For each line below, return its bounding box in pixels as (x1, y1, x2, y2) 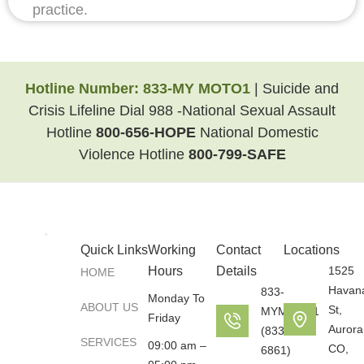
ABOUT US (80, 300, 138, 314)
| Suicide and (254, 80, 339, 97)
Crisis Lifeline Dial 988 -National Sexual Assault (28, 102, 336, 119)
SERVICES (80, 335, 136, 349)
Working (148, 242, 197, 257)
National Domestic (195, 123, 318, 141)
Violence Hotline (78, 145, 188, 162)
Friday (148, 310, 181, 324)
